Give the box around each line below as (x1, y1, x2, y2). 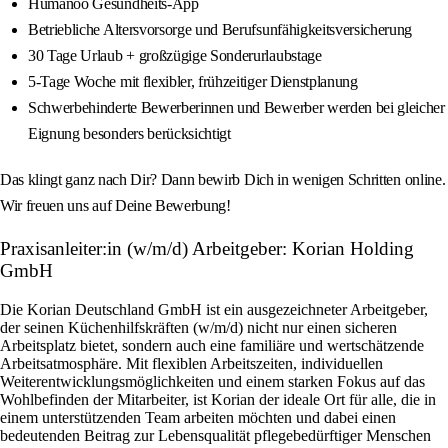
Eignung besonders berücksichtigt (28, 125, 231, 143)
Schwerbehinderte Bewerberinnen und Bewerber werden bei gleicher (28, 99, 445, 117)
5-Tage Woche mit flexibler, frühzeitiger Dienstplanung (28, 73, 358, 91)
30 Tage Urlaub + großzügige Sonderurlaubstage (28, 47, 322, 65)
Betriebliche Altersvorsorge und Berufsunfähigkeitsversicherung (28, 21, 413, 39)
